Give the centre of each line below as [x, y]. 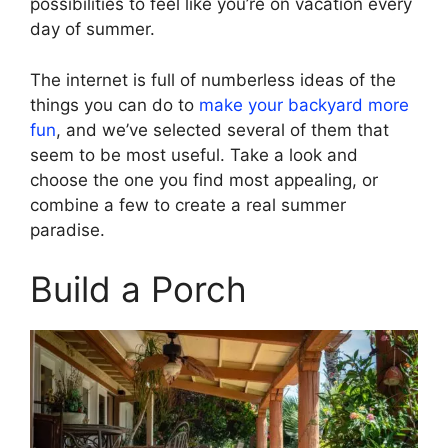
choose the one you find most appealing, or [204, 179]
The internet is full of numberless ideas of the [213, 79]
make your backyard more [301, 104]
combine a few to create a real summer [188, 204]
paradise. [67, 229]
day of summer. [92, 29]
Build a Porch [138, 289]
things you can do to [112, 104]
